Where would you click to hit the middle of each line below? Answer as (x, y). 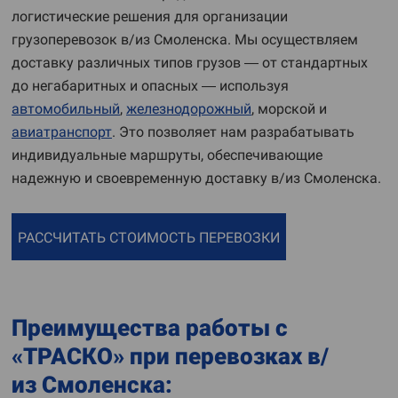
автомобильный (66, 109)
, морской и (289, 109)
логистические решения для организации (150, 16)
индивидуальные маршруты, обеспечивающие (167, 155)
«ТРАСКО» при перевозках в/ (170, 356)
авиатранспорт (62, 132)
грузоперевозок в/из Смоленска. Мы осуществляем (185, 40)
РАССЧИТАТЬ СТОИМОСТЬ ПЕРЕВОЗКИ (149, 238)
